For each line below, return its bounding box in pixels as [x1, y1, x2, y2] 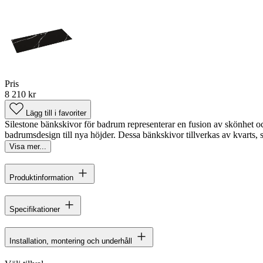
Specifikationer [9, 205, 60, 214]
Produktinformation [9, 173, 73, 183]
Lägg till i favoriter [26, 108, 86, 117]
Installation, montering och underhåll [9, 237, 132, 246]
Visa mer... [9, 141, 46, 151]
